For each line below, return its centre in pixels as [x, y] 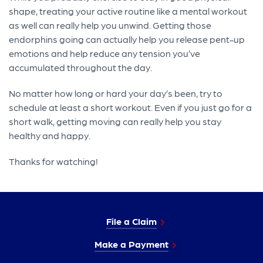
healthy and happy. [50, 136]
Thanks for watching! [54, 161]
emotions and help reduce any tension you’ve [105, 53]
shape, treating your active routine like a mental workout [128, 11]
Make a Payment [131, 244]
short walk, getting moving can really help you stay [115, 122]
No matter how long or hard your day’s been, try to [116, 93]
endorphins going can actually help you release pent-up [127, 39]
